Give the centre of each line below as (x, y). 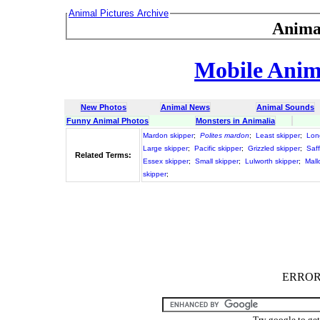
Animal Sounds (285, 107)
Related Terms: (103, 155)
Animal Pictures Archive (119, 13)
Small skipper (217, 161)
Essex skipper (166, 161)
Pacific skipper (218, 148)
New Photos (104, 107)
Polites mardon (225, 135)
